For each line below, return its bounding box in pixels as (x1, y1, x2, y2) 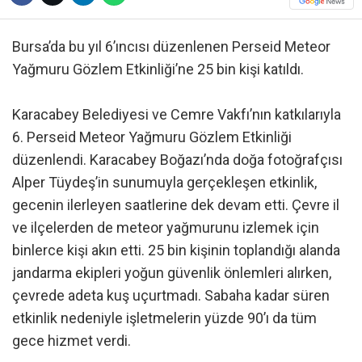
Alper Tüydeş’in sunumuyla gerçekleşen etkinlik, (12, 173, 317, 191)
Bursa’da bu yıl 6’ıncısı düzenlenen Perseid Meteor (12, 37, 330, 55)
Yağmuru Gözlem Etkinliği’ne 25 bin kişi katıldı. (12, 60, 304, 78)
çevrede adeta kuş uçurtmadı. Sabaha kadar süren (12, 286, 330, 304)
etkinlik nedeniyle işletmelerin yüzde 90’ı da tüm (12, 309, 317, 326)
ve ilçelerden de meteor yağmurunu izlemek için (12, 218, 319, 236)
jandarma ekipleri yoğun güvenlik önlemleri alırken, (12, 263, 331, 281)
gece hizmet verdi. (12, 331, 131, 349)
